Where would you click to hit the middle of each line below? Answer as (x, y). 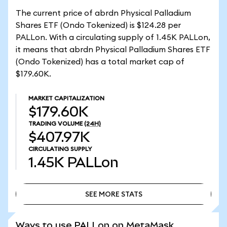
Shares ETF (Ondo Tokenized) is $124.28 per (98, 25)
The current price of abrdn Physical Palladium (103, 13)
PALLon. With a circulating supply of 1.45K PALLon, (113, 37)
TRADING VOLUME (55, 124)
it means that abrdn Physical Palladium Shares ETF (113, 50)
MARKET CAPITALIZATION (66, 98)
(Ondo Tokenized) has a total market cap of (100, 62)
